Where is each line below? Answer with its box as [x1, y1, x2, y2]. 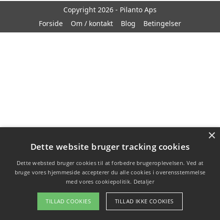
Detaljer [133, 178, 154, 185]
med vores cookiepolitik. [66, 178, 132, 185]
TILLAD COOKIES [46, 197, 91, 205]
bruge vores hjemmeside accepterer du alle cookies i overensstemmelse [14, 168, 206, 176]
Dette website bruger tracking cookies [30, 141, 190, 152]
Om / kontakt [71, 19, 113, 28]
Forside [39, 19, 63, 28]
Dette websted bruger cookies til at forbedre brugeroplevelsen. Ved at [16, 159, 204, 166]
